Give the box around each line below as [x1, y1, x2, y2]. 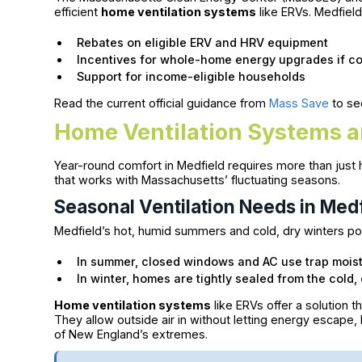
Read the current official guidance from [54, 95, 270, 110]
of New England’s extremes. [54, 327, 208, 342]
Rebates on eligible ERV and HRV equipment [77, 35, 329, 49]
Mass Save [269, 95, 330, 110]
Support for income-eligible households [77, 69, 306, 83]
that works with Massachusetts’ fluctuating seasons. [54, 172, 341, 187]
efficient [54, 4, 102, 19]
